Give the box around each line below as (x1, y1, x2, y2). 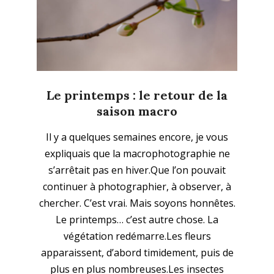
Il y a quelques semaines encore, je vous (46, 130, 228, 144)
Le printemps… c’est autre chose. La (56, 213, 218, 227)
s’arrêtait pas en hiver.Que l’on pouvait (48, 163, 226, 177)
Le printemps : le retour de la (46, 87, 228, 103)
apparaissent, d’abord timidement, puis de (40, 246, 234, 260)
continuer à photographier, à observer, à (43, 180, 231, 194)
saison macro (97, 103, 177, 119)
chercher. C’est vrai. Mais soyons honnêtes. (39, 196, 235, 210)
